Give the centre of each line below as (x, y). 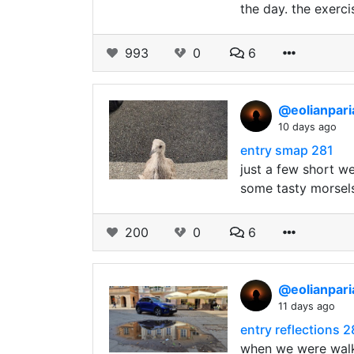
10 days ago (307, 127)
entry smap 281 (287, 150)
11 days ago (307, 306)
